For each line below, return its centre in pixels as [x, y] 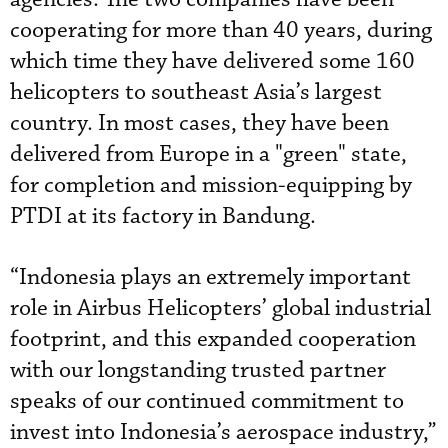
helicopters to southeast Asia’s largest [196, 92]
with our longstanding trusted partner [198, 370]
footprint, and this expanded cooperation [213, 339]
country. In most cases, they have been [199, 123]
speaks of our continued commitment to [207, 401]
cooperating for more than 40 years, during [221, 30]
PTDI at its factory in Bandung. [163, 216]
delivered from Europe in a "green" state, [208, 154]
